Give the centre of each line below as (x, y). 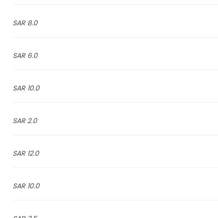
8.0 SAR (32, 23)
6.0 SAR (32, 55)
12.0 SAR (33, 153)
